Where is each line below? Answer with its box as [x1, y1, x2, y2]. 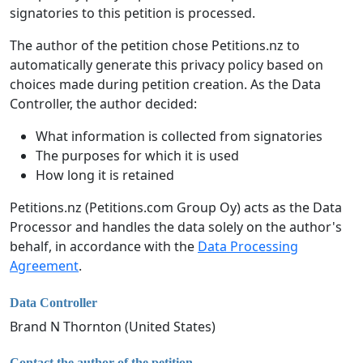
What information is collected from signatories [36, 127, 322, 146]
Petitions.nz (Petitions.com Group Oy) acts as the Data [10, 199, 342, 217]
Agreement [10, 257, 79, 275]
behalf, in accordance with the [10, 237, 198, 256]
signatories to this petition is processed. [10, 4, 255, 23]
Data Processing [198, 237, 298, 256]
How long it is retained [36, 166, 174, 185]
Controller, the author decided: [10, 95, 197, 113]
